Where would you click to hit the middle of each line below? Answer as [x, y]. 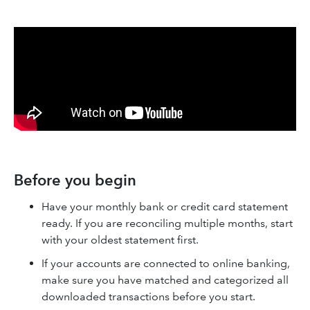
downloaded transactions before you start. [148, 297]
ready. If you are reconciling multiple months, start [167, 223]
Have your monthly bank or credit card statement [165, 207]
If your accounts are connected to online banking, [166, 263]
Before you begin [75, 180]
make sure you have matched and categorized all [165, 280]
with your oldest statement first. [120, 240]
